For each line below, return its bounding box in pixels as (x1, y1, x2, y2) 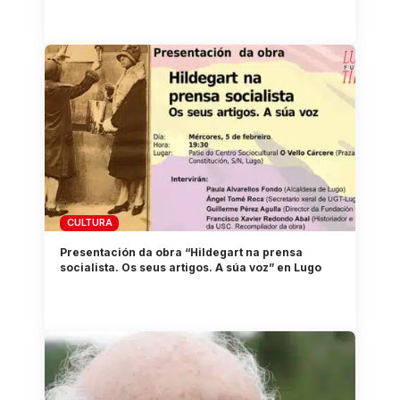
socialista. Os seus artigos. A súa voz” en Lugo (60, 260, 322, 274)
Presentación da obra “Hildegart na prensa (60, 245, 304, 259)
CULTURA (67, 216, 112, 229)
